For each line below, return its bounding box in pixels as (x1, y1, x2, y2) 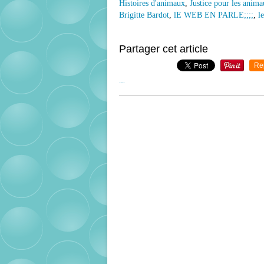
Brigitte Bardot (119, 11, 169, 20)
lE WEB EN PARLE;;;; (174, 11, 253, 20)
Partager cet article (119, 43, 208, 55)
